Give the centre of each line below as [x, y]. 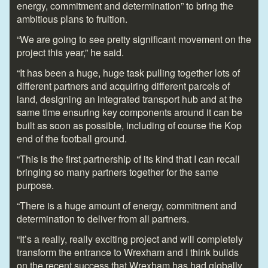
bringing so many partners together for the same [118, 172]
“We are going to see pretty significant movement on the [134, 39]
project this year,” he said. [70, 52]
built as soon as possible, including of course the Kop [129, 125]
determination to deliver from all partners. [103, 218]
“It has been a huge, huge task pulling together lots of [128, 72]
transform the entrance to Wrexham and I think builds [128, 252]
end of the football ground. [72, 138]
